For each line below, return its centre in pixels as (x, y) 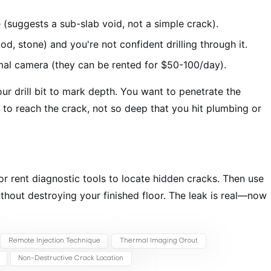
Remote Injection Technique (54, 241)
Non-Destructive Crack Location (71, 259)
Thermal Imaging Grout (159, 241)
